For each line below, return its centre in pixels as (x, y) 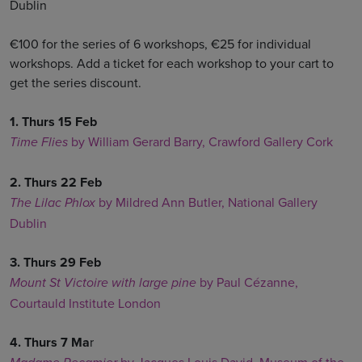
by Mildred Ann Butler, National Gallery (206, 202)
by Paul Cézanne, (247, 282)
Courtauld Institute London (85, 303)
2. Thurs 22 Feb (56, 182)
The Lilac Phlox (53, 203)
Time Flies (39, 143)
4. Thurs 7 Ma (50, 342)
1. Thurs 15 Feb (53, 122)
